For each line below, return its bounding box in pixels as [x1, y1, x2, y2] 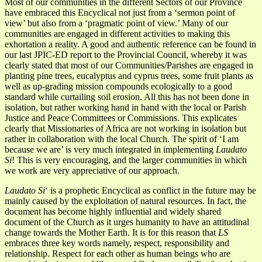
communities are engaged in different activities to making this [5, 28, 230, 39]
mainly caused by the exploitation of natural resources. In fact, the [5, 195, 246, 206]
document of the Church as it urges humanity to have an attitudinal [5, 216, 249, 227]
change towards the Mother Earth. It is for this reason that [5, 227, 218, 237]
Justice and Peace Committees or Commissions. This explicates [5, 112, 237, 123]
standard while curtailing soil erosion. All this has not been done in [5, 91, 249, 102]
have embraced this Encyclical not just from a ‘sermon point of [5, 7, 235, 18]
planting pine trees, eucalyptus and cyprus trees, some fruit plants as [5, 70, 253, 81]
